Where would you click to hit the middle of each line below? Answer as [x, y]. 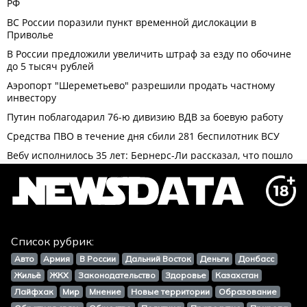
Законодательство [116, 275]
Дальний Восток [158, 259]
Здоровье [185, 275]
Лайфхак [34, 292]
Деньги [215, 259]
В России [97, 259]
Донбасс [256, 259]
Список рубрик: [52, 241]
